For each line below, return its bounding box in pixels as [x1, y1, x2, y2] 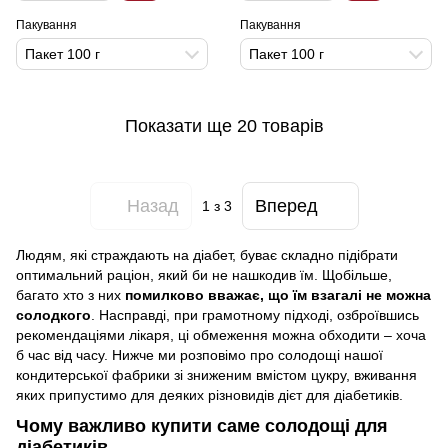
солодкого [16, 307, 91, 323]
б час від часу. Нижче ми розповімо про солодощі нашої [16, 347, 383, 363]
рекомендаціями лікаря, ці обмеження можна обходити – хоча [16, 327, 426, 343]
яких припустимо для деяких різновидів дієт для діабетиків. [16, 387, 403, 403]
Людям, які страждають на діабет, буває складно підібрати [16, 247, 398, 263]
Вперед [254, 195, 318, 216]
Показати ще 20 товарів [124, 115, 324, 136]
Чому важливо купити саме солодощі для [16, 416, 388, 437]
